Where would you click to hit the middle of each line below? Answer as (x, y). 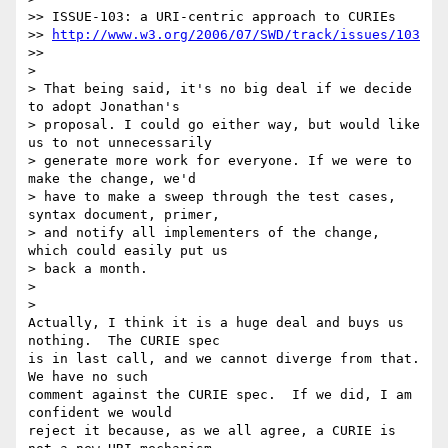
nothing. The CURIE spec (128, 341)
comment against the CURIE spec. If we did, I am (220, 395)
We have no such (92, 377)
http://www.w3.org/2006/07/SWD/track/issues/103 (236, 35)
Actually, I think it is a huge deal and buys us (216, 323)
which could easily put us (128, 251)
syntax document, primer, (124, 215)
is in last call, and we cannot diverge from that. (224, 359)
